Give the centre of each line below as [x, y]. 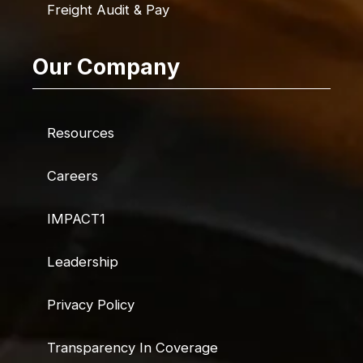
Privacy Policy [90, 304]
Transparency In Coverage [132, 347]
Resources [80, 132]
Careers [72, 175]
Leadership [82, 261]
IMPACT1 [76, 218]
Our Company [106, 66]
